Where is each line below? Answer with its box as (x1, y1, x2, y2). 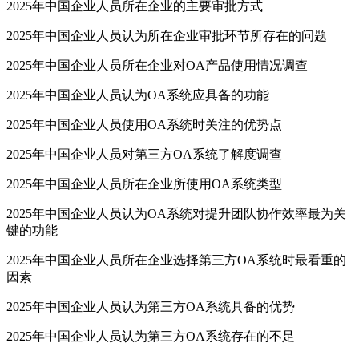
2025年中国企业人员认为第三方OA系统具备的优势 (6, 300, 295, 314)
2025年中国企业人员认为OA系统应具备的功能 (6, 88, 269, 103)
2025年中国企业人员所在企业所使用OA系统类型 (6, 177, 282, 192)
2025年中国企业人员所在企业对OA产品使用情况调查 (6, 58, 308, 73)
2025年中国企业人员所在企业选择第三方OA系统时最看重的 (6, 253, 346, 268)
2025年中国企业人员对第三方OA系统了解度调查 (6, 147, 282, 162)
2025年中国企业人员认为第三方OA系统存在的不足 (6, 329, 295, 344)
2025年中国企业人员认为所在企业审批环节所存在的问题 (6, 29, 327, 43)
